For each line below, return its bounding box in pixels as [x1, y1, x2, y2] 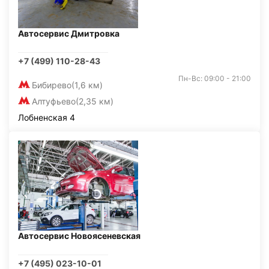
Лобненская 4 [18, 112, 75, 122]
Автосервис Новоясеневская [18, 231, 141, 241]
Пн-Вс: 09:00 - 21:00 [178, 74, 251, 83]
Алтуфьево [32, 96, 76, 106]
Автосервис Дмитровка [18, 28, 119, 38]
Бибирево [32, 80, 71, 90]
